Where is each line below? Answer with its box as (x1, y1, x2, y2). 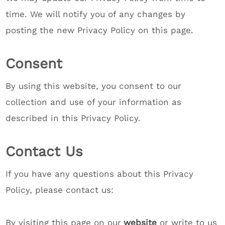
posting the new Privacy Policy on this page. (6, 25, 194, 35)
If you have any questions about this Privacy (6, 169, 194, 179)
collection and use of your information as (6, 97, 182, 107)
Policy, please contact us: (6, 185, 114, 195)
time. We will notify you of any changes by (6, 9, 186, 19)
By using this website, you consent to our (6, 81, 182, 91)
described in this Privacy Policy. (6, 113, 141, 123)
